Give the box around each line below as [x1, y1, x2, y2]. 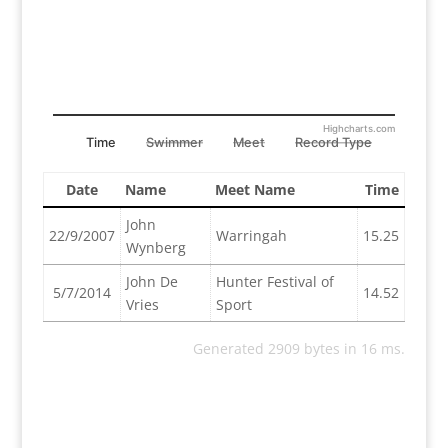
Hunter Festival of [215, 272, 334, 291]
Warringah [215, 226, 287, 245]
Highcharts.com [322, 123, 395, 135]
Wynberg [125, 238, 186, 257]
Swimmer [145, 135, 203, 150]
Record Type [294, 135, 372, 150]
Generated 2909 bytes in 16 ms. [193, 339, 406, 358]
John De [125, 272, 178, 291]
